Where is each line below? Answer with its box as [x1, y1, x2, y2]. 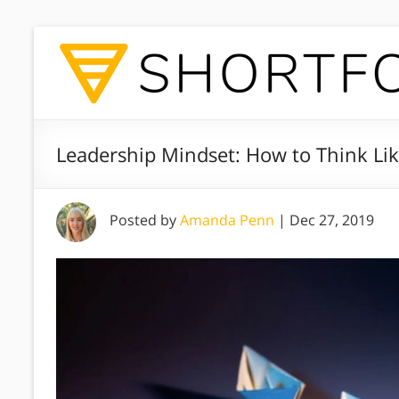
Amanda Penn [180, 210, 274, 230]
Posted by [110, 210, 180, 230]
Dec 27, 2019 [289, 210, 374, 230]
